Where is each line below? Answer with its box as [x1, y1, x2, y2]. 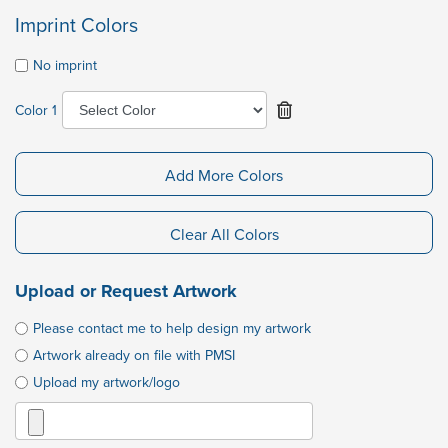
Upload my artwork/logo [33, 372, 180, 393]
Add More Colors [165, 163, 283, 186]
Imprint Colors [15, 10, 138, 40]
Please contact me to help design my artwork [33, 318, 311, 339]
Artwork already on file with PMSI [33, 345, 235, 366]
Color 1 [15, 100, 57, 121]
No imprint [33, 55, 97, 76]
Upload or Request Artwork [15, 278, 237, 305]
